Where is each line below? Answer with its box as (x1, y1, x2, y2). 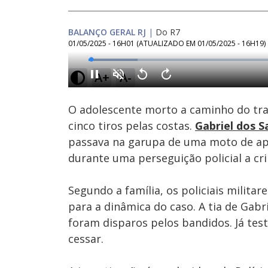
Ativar (118, 80, 135, 89)
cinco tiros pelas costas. (68, 118, 195, 133)
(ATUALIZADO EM (136, 38, 197, 48)
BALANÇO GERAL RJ (68, 26, 146, 38)
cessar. (68, 232, 103, 246)
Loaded (113, 57, 133, 66)
